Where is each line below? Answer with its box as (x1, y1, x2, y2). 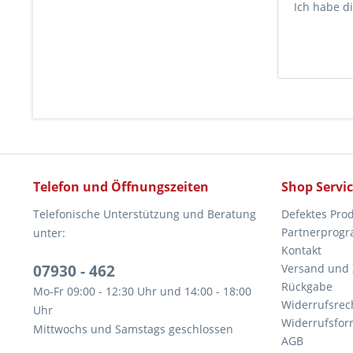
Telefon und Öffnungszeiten (33, 178, 209, 195)
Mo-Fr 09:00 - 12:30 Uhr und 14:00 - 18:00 (33, 284, 251, 299)
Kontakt (281, 243, 321, 258)
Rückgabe (281, 279, 333, 294)
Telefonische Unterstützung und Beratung (33, 206, 256, 221)
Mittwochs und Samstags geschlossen (33, 321, 233, 336)
